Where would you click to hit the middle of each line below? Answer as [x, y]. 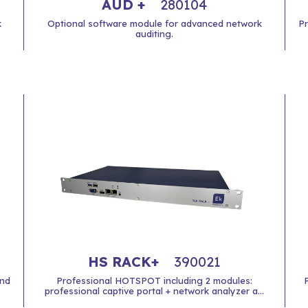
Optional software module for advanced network [154, 23]
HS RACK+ [125, 262]
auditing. [154, 34]
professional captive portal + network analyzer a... [154, 291]
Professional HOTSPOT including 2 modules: [154, 280]
